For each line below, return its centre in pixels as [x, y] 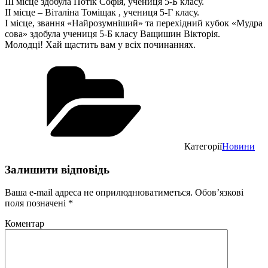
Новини [238, 146]
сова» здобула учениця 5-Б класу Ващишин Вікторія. [112, 33]
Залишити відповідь [57, 169]
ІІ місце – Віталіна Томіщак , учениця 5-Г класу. [102, 12]
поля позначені [36, 203]
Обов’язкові [218, 193]
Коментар [25, 224]
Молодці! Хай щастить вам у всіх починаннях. [100, 44]
